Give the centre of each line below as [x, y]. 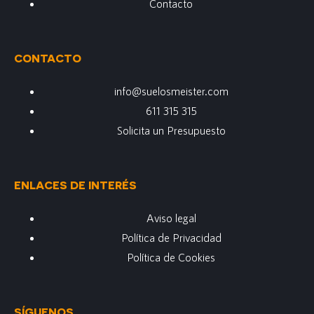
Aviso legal [171, 218]
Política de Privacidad [171, 238]
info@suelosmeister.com [171, 91]
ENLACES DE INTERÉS [75, 185]
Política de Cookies [171, 257]
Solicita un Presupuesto [171, 130]
